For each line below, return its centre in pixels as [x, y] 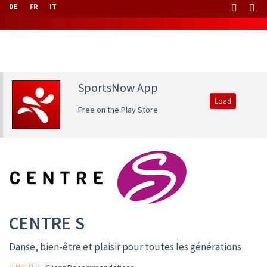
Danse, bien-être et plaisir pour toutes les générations [125, 246]
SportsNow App [118, 87]
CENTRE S [47, 223]
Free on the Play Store [118, 110]
